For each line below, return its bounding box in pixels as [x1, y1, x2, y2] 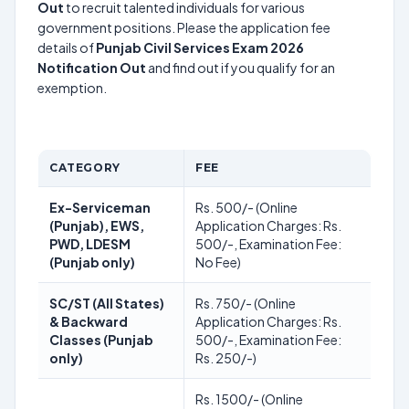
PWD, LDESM [49, 236, 131, 252]
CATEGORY [49, 161, 121, 174]
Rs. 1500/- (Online [195, 391, 303, 407]
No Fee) [195, 254, 241, 270]
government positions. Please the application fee [37, 19, 330, 36]
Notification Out [37, 59, 146, 76]
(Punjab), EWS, [49, 217, 144, 234]
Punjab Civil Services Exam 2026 [96, 39, 304, 56]
